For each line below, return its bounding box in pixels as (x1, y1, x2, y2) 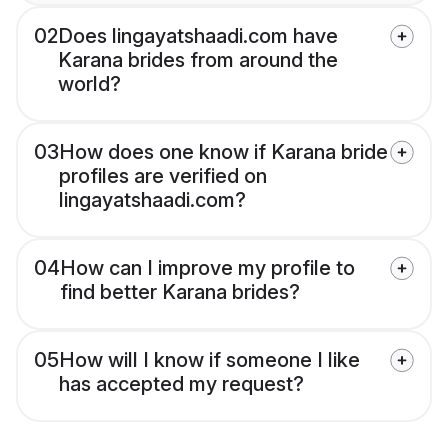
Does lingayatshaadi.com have (58, 24, 338, 49)
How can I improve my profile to (60, 256, 355, 281)
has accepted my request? (59, 372, 304, 397)
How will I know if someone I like (59, 348, 360, 373)
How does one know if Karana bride (59, 140, 388, 165)
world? (58, 72, 121, 97)
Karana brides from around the (58, 48, 338, 73)
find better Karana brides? (60, 280, 300, 305)
